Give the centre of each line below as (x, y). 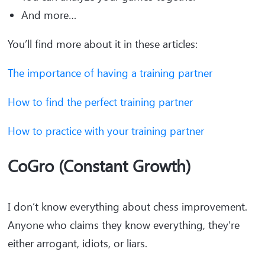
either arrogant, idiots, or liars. (77, 243)
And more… (52, 15)
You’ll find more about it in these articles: (103, 44)
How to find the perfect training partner (100, 102)
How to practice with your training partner (106, 131)
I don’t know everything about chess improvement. (127, 207)
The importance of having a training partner (110, 73)
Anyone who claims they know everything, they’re (124, 225)
